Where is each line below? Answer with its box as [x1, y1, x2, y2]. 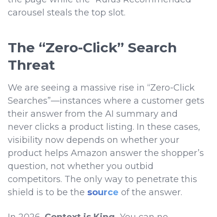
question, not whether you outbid [8, 161, 154, 172]
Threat [8, 57, 55, 74]
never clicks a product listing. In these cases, [8, 122, 200, 133]
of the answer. [119, 187, 185, 198]
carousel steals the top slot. [8, 7, 128, 18]
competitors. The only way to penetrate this [8, 174, 197, 185]
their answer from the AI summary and [8, 108, 178, 120]
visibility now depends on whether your [8, 135, 179, 146]
